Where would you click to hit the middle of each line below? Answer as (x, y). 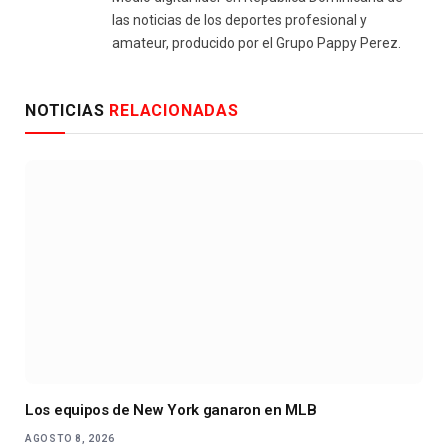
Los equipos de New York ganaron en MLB (171, 410)
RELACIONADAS (174, 111)
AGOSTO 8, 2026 (70, 439)
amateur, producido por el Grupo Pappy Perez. (256, 43)
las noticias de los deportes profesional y (239, 20)
